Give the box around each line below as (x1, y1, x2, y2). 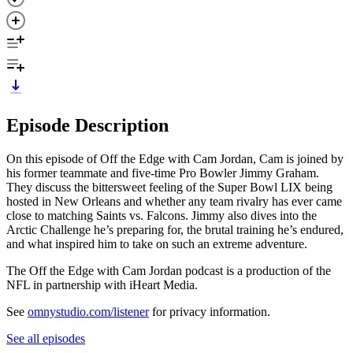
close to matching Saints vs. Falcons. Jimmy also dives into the (6, 208, 317, 222)
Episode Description (6, 114, 169, 136)
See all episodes (6, 331, 85, 345)
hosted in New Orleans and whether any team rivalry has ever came (6, 194, 342, 208)
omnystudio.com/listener (28, 304, 149, 318)
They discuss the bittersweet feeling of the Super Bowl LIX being (6, 180, 333, 194)
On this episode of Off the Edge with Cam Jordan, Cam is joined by (6, 151, 344, 165)
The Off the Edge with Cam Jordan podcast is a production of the (6, 263, 331, 277)
